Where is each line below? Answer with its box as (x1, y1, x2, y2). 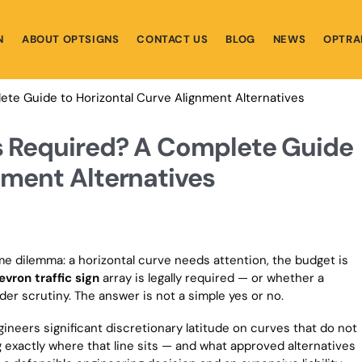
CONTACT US (137, 32, 208, 46)
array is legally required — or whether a (99, 270, 324, 286)
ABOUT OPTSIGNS (21, 32, 120, 46)
